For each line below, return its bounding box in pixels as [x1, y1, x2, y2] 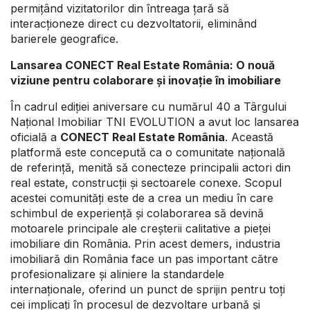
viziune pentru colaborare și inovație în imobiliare [10, 73, 281, 88]
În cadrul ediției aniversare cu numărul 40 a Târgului [10, 100, 286, 114]
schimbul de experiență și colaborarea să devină [10, 206, 264, 221]
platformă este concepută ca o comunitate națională [10, 145, 285, 160]
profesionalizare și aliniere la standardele [10, 267, 224, 282]
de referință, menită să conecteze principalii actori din [10, 161, 291, 175]
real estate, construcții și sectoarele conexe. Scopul [10, 176, 282, 190]
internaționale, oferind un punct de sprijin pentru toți [10, 282, 285, 297]
